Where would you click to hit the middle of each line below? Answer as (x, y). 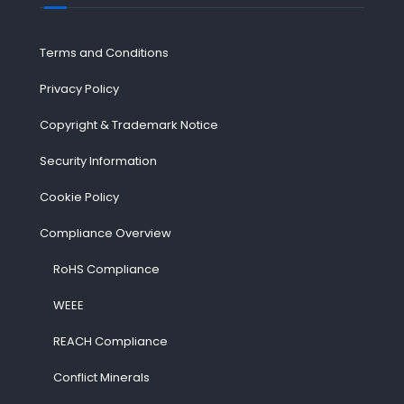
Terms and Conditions (104, 53)
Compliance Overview (105, 233)
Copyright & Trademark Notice (129, 125)
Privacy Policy (79, 89)
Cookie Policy (79, 197)
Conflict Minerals (101, 377)
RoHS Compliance (106, 269)
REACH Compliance (110, 341)
